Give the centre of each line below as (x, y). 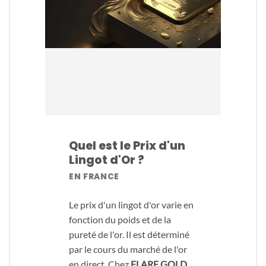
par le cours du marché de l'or (128, 249)
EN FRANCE (94, 177)
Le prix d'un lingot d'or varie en (131, 204)
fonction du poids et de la (120, 219)
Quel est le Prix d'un (127, 145)
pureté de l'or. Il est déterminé (129, 234)
